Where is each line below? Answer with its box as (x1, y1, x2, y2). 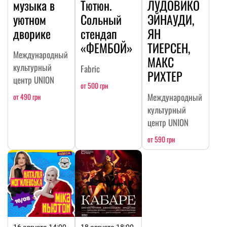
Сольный (80, 10, 122, 28)
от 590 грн (147, 133, 175, 144)
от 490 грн (13, 91, 41, 102)
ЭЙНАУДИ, (147, 10, 195, 28)
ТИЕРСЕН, (147, 38, 191, 57)
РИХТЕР (147, 66, 183, 85)
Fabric (80, 62, 100, 75)
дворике (13, 24, 51, 43)
